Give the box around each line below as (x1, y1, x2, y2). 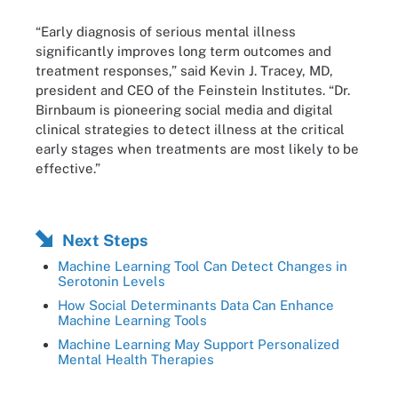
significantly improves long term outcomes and (36, 44, 331, 59)
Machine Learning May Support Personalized (58, 336, 339, 352)
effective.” (36, 161, 100, 176)
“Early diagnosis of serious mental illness (36, 24, 296, 39)
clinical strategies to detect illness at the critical (36, 122, 345, 137)
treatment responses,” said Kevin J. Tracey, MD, (36, 63, 333, 78)
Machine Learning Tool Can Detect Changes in (58, 258, 347, 274)
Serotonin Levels (58, 273, 165, 289)
